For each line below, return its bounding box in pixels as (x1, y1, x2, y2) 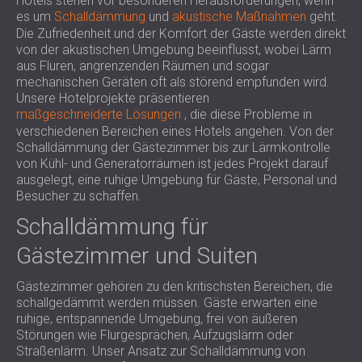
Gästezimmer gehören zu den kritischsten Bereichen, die (16, 279, 333, 294)
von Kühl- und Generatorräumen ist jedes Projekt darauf (16, 156, 328, 171)
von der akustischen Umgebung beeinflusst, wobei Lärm (16, 42, 331, 57)
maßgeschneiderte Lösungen (16, 107, 181, 122)
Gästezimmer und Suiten (16, 242, 258, 269)
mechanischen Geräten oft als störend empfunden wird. (16, 74, 330, 90)
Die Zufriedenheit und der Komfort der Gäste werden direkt (16, 26, 346, 41)
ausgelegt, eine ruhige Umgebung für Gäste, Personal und (16, 172, 337, 187)
